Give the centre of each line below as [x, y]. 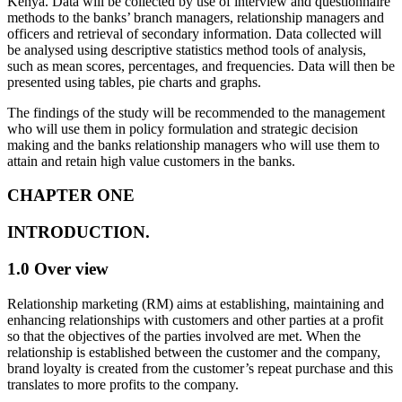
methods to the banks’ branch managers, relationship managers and [196, 17]
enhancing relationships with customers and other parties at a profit [195, 319]
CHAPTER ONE [71, 196]
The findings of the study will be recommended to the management [196, 112]
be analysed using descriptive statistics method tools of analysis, [187, 49]
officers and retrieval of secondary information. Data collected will [194, 33]
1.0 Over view [58, 268]
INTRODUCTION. [79, 232]
